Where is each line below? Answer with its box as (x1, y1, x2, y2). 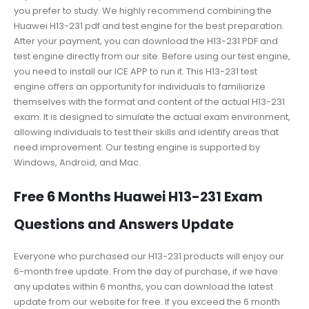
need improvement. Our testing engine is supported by (14, 141, 260, 154)
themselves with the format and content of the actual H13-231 (14, 95, 285, 109)
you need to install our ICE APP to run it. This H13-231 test (14, 65, 257, 79)
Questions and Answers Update (14, 215, 234, 235)
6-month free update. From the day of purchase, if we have (14, 265, 278, 279)
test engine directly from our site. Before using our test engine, (14, 50, 290, 63)
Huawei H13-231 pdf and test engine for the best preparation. (14, 19, 284, 33)
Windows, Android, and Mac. (14, 156, 141, 170)
